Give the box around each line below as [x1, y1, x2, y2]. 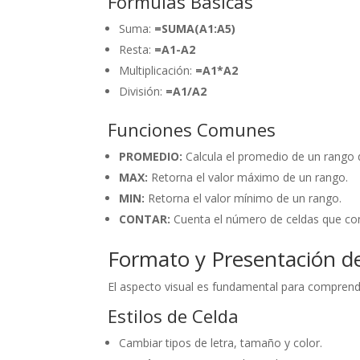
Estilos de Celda [108, 304, 239, 329]
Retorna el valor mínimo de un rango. [145, 190, 342, 207]
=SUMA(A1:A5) [154, 21, 236, 37]
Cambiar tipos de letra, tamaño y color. [119, 335, 323, 351]
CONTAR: [119, 211, 171, 227]
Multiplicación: [119, 63, 196, 79]
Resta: [119, 42, 155, 58]
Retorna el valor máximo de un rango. [148, 170, 349, 186]
